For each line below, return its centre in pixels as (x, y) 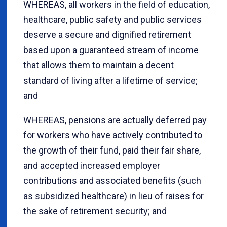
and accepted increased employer (92, 166)
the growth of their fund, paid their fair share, (112, 150)
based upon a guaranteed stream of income (111, 50)
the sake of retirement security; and (95, 211)
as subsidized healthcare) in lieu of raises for (113, 196)
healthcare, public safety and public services (112, 20)
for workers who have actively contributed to (113, 135)
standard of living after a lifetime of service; (110, 81)
